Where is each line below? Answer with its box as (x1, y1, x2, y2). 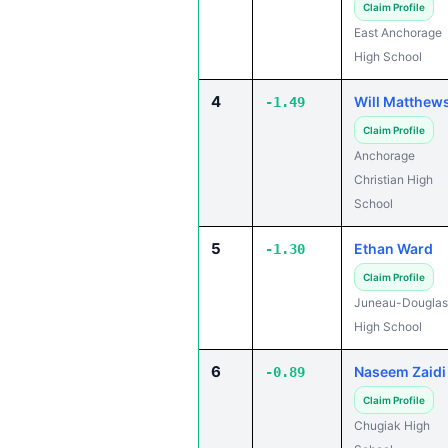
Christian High (354, 172, 433, 187)
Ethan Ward (354, 240, 433, 257)
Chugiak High (354, 418, 430, 433)
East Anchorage (354, 25, 442, 40)
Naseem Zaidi (354, 363, 446, 380)
